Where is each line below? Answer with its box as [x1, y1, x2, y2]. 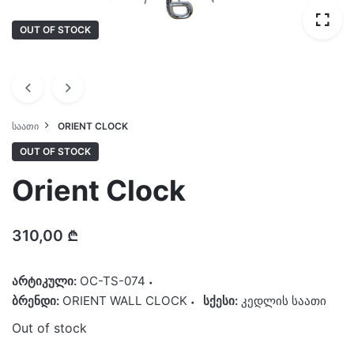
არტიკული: [12, 273, 80, 288]
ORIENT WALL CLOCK [62, 292, 187, 308]
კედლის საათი [241, 292, 326, 308]
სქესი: [203, 292, 241, 308]
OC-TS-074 [80, 273, 145, 288]
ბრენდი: [12, 292, 62, 308]
